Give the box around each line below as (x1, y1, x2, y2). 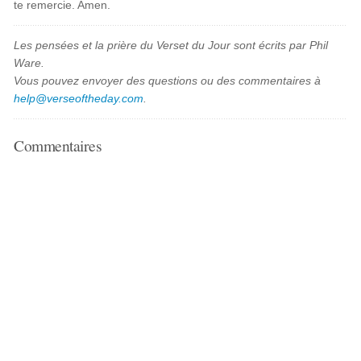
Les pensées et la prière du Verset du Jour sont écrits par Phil (14, 39, 329, 52)
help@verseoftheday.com (14, 92, 144, 105)
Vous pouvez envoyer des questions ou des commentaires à (14, 74, 322, 87)
